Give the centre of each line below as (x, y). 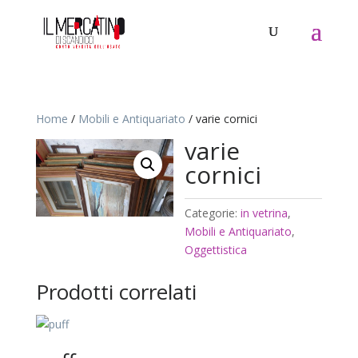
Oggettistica (216, 250)
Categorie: (213, 213)
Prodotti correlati (116, 292)
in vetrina (265, 213)
